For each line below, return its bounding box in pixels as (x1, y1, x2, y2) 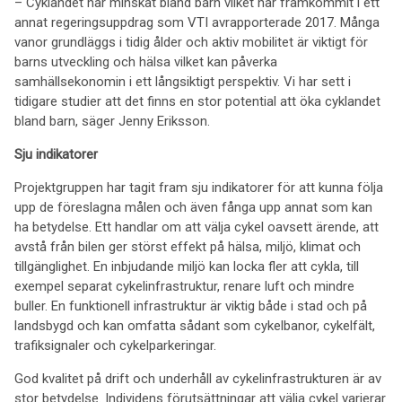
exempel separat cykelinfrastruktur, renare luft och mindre (14, 278, 354, 294)
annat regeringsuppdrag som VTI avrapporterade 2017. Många (14, 14, 380, 31)
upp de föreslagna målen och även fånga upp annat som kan (14, 199, 372, 215)
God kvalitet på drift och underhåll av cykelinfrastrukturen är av (14, 371, 381, 387)
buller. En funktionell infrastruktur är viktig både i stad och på (14, 298, 367, 314)
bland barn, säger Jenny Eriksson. (14, 113, 210, 129)
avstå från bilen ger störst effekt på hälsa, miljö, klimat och (14, 239, 361, 255)
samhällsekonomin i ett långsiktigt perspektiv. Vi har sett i (14, 74, 351, 90)
